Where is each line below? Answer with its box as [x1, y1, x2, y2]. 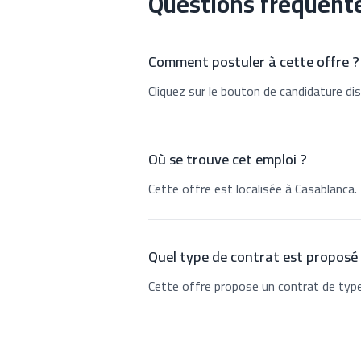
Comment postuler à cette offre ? [148, 48, 359, 75]
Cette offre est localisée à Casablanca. [148, 176, 357, 201]
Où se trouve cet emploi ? [148, 146, 307, 172]
